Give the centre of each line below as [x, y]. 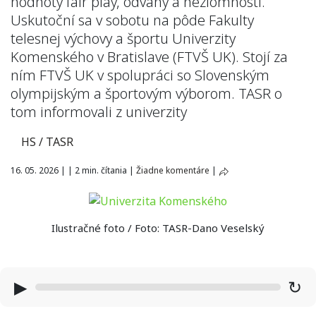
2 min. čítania [101, 170]
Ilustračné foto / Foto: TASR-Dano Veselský [158, 227]
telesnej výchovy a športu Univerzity [123, 38]
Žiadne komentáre [173, 170]
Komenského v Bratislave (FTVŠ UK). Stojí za [149, 57]
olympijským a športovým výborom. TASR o [146, 93]
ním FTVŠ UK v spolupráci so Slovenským [140, 75]
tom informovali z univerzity [99, 112]
